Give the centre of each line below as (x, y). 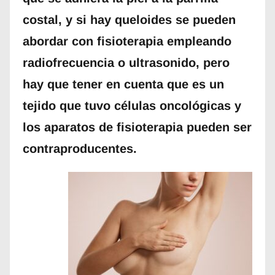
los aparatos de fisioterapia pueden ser (137, 127)
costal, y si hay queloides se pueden (129, 20)
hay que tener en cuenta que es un (123, 84)
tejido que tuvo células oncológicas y (132, 106)
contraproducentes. (79, 149)
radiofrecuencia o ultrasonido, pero (126, 63)
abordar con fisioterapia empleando (127, 41)
